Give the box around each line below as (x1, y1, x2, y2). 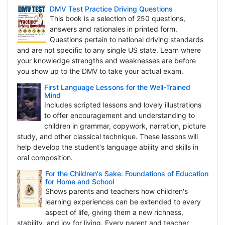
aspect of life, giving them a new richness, (45, 208, 183, 217)
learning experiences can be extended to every (45, 197, 201, 206)
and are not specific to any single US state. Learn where (17, 46, 201, 55)
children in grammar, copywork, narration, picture (44, 122, 206, 131)
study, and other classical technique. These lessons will (17, 132, 198, 141)
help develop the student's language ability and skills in (17, 143, 198, 152)
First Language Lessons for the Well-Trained (44, 83, 190, 92)
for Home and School (45, 177, 114, 186)
